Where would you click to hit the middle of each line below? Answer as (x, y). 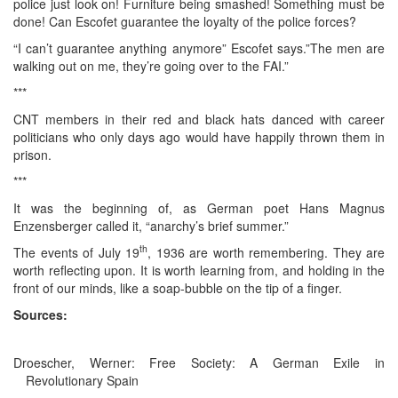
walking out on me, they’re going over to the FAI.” (151, 65)
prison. (32, 154)
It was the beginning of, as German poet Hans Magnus (199, 207)
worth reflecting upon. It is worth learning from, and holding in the (199, 270)
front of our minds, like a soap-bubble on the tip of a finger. (178, 287)
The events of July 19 (76, 252)
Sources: (40, 314)
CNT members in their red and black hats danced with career (199, 119)
